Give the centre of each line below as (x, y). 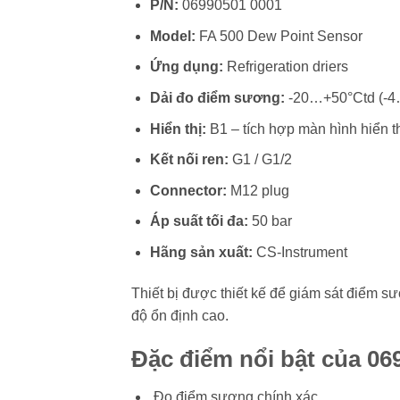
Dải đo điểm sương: (217, 97)
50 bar (270, 221)
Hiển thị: (178, 129)
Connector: (188, 190)
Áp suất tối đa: (199, 221)
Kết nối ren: (189, 160)
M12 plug (258, 190)
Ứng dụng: (186, 67)
